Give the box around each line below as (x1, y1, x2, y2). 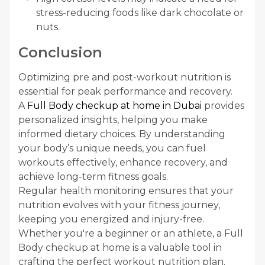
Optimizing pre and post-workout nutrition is (18, 71, 231, 83)
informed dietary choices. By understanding (18, 128, 225, 140)
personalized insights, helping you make (18, 114, 208, 125)
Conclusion (18, 43, 102, 61)
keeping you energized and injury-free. (18, 213, 204, 225)
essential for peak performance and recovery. (18, 85, 232, 97)
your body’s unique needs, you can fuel (18, 142, 206, 154)
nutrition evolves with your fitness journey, (18, 199, 220, 211)
